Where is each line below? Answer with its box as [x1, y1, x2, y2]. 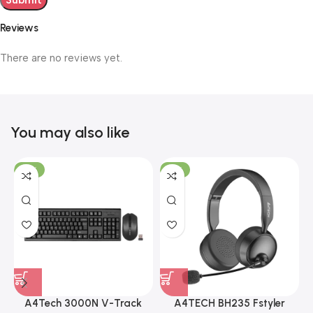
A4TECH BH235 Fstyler [173, 296, 285, 310]
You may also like [10, 122, 129, 142]
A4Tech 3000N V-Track [24, 296, 143, 310]
